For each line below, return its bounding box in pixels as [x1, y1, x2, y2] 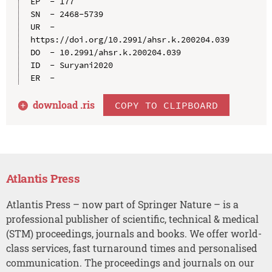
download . [33, 98, 83, 111]
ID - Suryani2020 [30, 59, 113, 70]
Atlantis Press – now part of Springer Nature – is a [5, 197, 239, 211]
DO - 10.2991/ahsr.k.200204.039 [30, 46, 181, 58]
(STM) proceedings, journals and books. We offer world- [5, 226, 262, 240]
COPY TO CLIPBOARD [115, 98, 219, 111]
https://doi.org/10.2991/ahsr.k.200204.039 [30, 33, 229, 45]
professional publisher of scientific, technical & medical [5, 212, 259, 225]
